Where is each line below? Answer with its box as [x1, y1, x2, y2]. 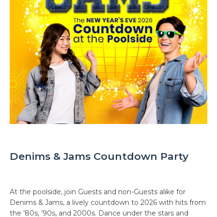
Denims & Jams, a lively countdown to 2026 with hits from [10, 198, 206, 207]
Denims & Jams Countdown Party [10, 150, 188, 163]
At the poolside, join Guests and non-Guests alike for [10, 187, 186, 197]
